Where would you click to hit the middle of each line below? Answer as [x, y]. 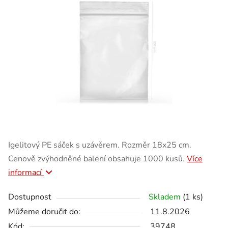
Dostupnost [30, 197]
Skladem [166, 197]
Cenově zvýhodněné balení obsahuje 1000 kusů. [97, 159]
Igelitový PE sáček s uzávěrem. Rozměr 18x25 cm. [100, 145]
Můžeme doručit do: [44, 211]
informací [26, 172]
